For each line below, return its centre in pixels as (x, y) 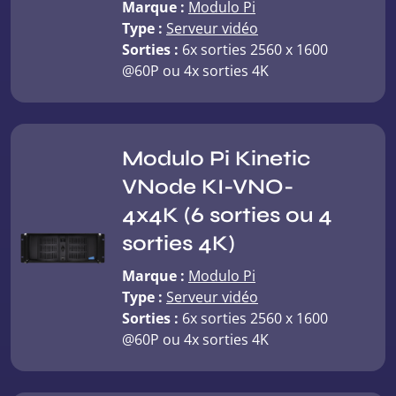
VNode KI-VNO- (208, 187)
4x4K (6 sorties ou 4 (227, 215)
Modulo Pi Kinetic (216, 159)
